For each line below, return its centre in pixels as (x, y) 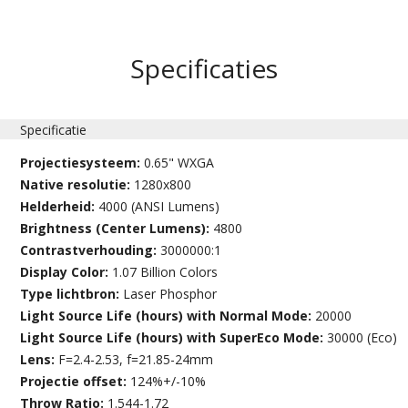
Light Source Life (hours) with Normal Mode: (168, 315)
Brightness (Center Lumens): (117, 228)
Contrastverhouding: (91, 250)
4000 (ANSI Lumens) (159, 206)
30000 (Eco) (362, 337)
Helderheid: (60, 206)
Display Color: (66, 271)
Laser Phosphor (170, 293)
